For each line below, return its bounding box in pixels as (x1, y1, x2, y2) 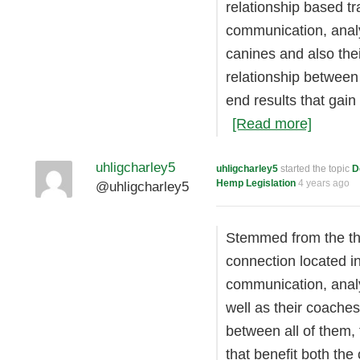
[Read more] (232, 116, 312, 132)
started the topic (278, 163, 352, 174)
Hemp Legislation (216, 178, 296, 189)
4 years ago (298, 178, 350, 189)
